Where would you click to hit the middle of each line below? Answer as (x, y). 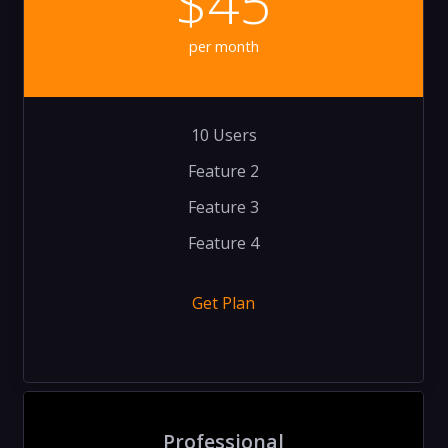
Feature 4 (223, 242)
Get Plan (223, 302)
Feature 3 (223, 206)
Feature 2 (223, 170)
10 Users (223, 134)
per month (223, 46)
